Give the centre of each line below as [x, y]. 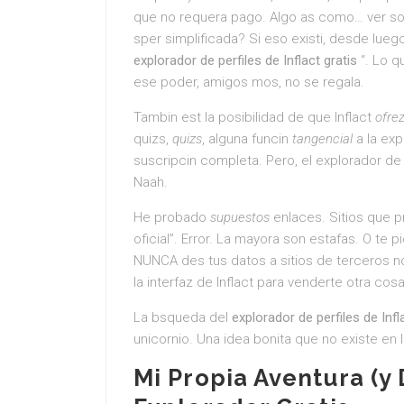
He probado [172, 217]
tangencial [322, 139]
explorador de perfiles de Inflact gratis [245, 60]
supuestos [240, 217]
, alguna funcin [247, 139]
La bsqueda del [183, 317]
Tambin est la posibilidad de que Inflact [254, 117]
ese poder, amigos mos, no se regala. [249, 82]
